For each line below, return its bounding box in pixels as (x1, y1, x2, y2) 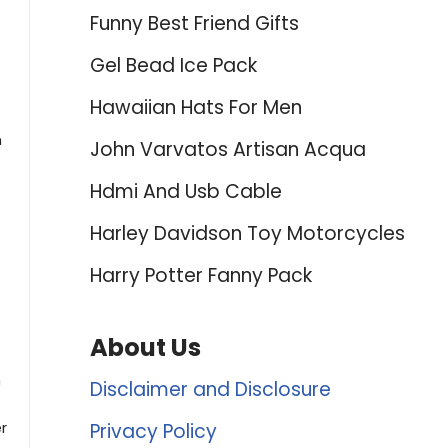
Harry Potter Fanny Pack (89, 262, 312, 289)
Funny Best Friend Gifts (89, 10, 299, 37)
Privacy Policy (89, 418, 217, 445)
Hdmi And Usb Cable (89, 178, 282, 205)
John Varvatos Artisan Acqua (89, 136, 366, 163)
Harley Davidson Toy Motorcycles (89, 220, 405, 247)
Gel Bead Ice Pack (89, 52, 257, 79)
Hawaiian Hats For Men (89, 94, 302, 121)
